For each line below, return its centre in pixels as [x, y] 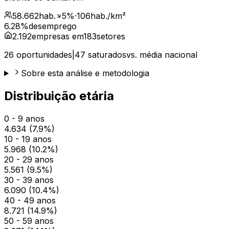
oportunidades [43, 54]
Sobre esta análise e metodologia [85, 73]
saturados [106, 54]
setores [111, 36]
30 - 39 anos [29, 180]
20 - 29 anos [29, 159]
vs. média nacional [162, 54]
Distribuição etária [59, 96]
